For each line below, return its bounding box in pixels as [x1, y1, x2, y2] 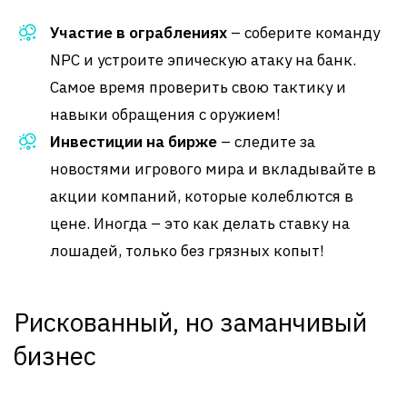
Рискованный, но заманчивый [14, 305, 367, 339]
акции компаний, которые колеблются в [50, 186, 353, 206]
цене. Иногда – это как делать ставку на [50, 213, 350, 233]
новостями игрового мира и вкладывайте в [50, 159, 376, 179]
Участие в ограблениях [50, 23, 227, 43]
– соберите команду [227, 23, 380, 43]
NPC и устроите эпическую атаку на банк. [50, 50, 356, 70]
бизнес [14, 339, 96, 372]
